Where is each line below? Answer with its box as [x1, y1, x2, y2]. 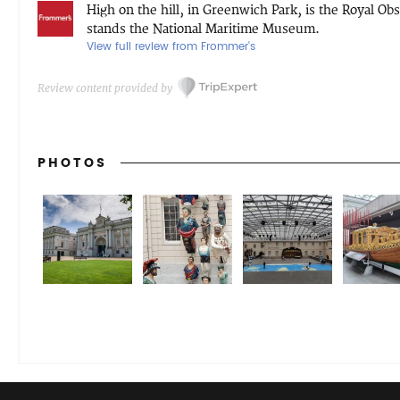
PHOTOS [37, 153, 107, 173]
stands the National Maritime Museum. [87, 21, 320, 37]
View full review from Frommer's [87, 38, 255, 55]
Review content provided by [37, 81, 172, 95]
